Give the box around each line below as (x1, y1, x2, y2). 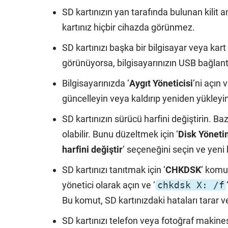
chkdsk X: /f (157, 180, 224, 190)
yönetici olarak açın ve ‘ (62, 180, 155, 190)
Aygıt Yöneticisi (129, 78, 193, 89)
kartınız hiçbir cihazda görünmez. (62, 22, 195, 33)
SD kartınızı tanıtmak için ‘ (62, 164, 165, 175)
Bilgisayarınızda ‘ (62, 78, 129, 89)
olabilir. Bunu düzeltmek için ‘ (62, 129, 178, 139)
